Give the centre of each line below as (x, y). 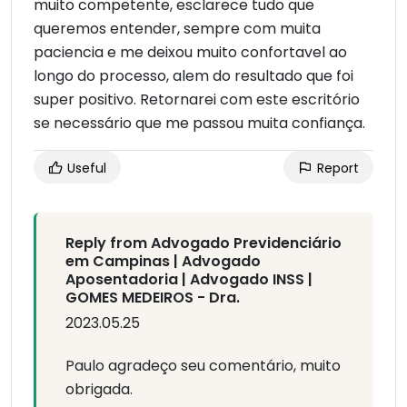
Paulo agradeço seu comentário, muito (203, 366)
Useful (85, 169)
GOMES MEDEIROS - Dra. (153, 298)
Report (336, 169)
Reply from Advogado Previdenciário (203, 243)
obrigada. (99, 390)
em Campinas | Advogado (163, 262)
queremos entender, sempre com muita (177, 29)
